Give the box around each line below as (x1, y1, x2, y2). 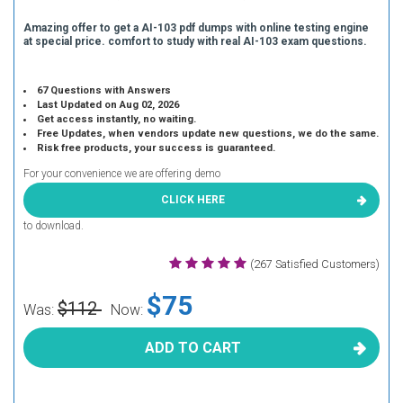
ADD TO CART (144, 339, 241, 356)
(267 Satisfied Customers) (250, 257, 380, 271)
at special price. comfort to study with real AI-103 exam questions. (23, 35, 367, 48)
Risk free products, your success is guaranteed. (37, 142, 276, 154)
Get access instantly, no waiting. (37, 113, 197, 125)
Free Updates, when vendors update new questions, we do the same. (37, 128, 380, 139)
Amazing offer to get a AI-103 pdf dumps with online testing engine (23, 22, 369, 34)
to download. (23, 219, 84, 232)
